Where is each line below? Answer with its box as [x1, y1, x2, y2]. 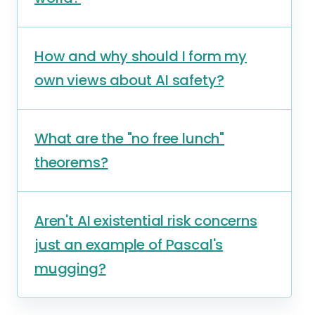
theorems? [34, 153, 108, 172]
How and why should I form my [34, 46, 247, 66]
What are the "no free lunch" [34, 129, 224, 148]
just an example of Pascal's [34, 235, 224, 255]
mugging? [34, 259, 106, 278]
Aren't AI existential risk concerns [34, 211, 257, 231]
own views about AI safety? [34, 70, 224, 90]
